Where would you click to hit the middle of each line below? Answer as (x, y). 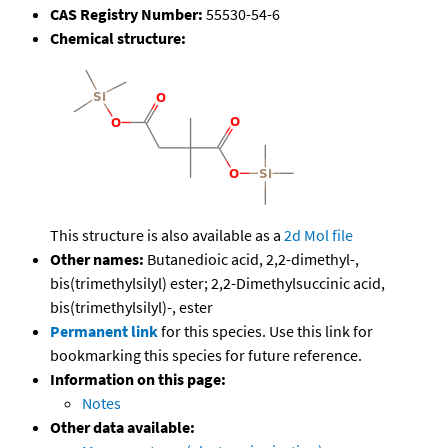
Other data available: (122, 427)
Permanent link (104, 331)
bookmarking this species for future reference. (206, 355)
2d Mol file (318, 235)
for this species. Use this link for (267, 331)
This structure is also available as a (167, 235)
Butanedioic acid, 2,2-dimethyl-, (251, 259)
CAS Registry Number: (126, 14)
